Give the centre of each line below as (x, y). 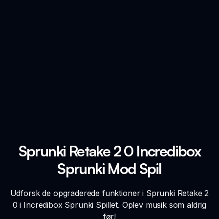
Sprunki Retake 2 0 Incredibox (109, 151)
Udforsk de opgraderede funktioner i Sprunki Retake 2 (109, 193)
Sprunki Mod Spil (109, 168)
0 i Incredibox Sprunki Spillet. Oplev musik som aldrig (109, 205)
